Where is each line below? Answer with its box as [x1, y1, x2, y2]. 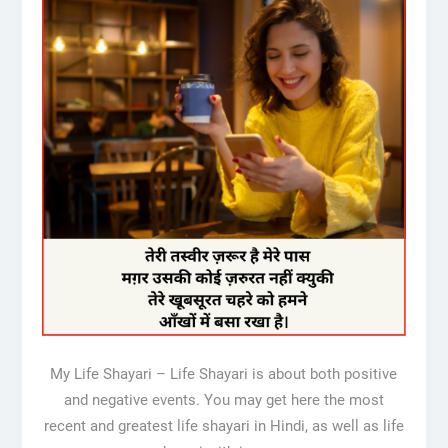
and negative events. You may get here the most [63, 390, 384, 409]
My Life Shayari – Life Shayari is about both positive [50, 364, 398, 383]
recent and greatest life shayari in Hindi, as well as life [43, 416, 404, 435]
